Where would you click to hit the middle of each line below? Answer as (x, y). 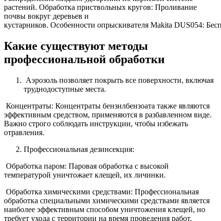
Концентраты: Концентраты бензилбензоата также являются (107, 106)
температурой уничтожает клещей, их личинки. (85, 175)
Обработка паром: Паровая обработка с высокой (86, 166)
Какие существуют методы (76, 46)
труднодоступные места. (65, 89)
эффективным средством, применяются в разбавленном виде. (108, 115)
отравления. (24, 133)
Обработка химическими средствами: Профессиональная (101, 192)
